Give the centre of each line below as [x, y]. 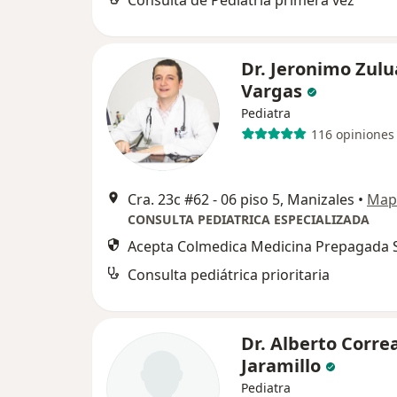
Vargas [272, 91]
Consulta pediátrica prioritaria [229, 275]
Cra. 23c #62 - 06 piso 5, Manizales [241, 199]
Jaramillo [281, 366]
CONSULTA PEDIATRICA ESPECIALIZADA [249, 219]
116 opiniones [352, 134]
